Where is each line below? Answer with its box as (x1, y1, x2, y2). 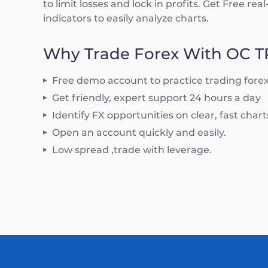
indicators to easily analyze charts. (43, 13, 209, 24)
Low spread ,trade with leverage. (52, 144, 212, 156)
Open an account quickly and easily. (52, 127, 226, 138)
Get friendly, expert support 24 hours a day (52, 92, 261, 103)
